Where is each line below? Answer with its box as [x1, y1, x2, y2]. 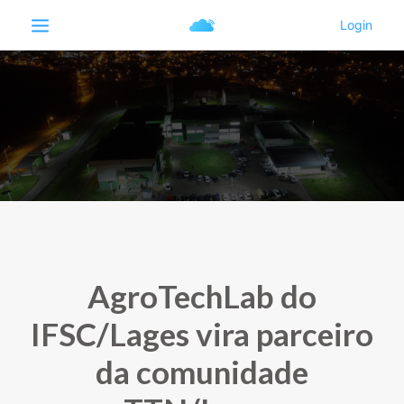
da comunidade [96, 353, 308, 390]
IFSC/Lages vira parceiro [31, 315, 373, 353]
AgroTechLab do [87, 277, 317, 315]
